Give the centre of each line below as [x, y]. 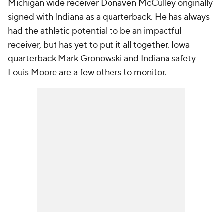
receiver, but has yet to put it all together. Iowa [99, 45]
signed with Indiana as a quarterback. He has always [109, 17]
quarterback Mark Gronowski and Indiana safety [102, 59]
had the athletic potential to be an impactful [95, 31]
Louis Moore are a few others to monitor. [88, 73]
